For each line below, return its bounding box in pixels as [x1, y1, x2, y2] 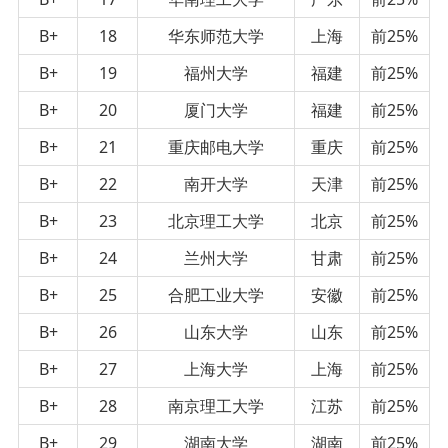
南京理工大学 [168, 394, 264, 417]
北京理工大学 [168, 209, 264, 232]
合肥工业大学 [168, 283, 264, 306]
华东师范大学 [168, 24, 264, 47]
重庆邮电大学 [168, 135, 264, 158]
